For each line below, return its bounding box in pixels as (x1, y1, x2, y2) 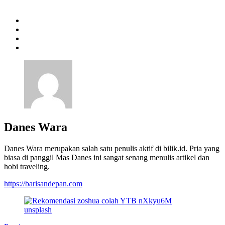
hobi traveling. (4, 162, 50, 171)
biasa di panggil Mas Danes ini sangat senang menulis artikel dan (4, 153, 209, 162)
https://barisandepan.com (4, 179, 82, 188)
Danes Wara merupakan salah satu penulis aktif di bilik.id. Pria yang (4, 144, 219, 153)
